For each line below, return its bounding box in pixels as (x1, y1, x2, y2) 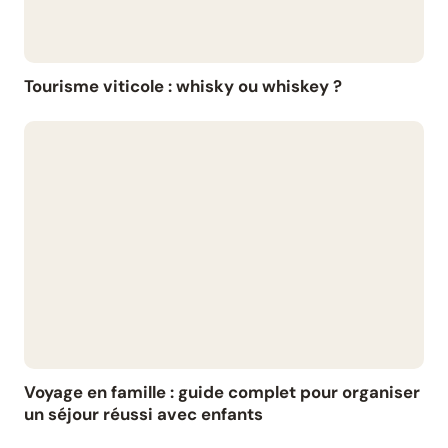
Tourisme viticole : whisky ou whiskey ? (24, 75, 342, 98)
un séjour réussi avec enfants (24, 403, 263, 426)
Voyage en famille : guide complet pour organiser (24, 381, 420, 404)
